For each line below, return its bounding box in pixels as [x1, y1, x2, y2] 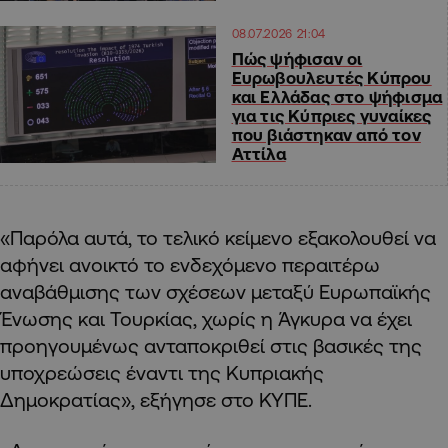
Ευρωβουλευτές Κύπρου [231, 68, 432, 88]
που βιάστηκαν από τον [231, 125, 421, 145]
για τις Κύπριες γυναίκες [231, 106, 432, 126]
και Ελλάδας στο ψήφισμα [231, 87, 443, 107]
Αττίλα [231, 144, 286, 164]
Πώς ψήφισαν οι [231, 49, 363, 69]
